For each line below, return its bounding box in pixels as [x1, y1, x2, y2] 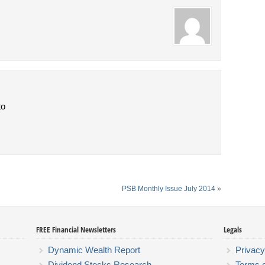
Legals [223, 224, 242, 235]
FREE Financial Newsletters [35, 224, 116, 235]
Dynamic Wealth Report [47, 244, 140, 255]
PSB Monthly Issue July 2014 [122, 184, 215, 193]
